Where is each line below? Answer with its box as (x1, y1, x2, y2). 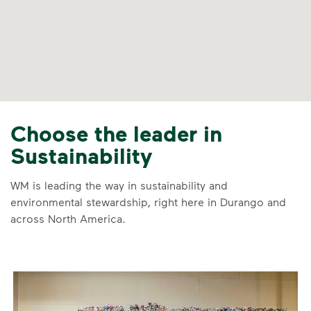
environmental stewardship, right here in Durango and (10, 195, 286, 208)
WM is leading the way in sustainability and (10, 178, 228, 192)
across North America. (10, 212, 126, 225)
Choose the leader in (10, 119, 222, 146)
